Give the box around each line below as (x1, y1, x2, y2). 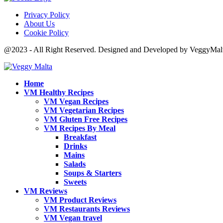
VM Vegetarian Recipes (44, 106, 124, 115)
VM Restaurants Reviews (44, 205, 130, 214)
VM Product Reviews (44, 196, 116, 205)
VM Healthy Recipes (24, 88, 94, 97)
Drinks (64, 142, 87, 151)
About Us (24, 19, 55, 28)
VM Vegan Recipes (44, 97, 109, 106)
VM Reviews (24, 187, 67, 196)
